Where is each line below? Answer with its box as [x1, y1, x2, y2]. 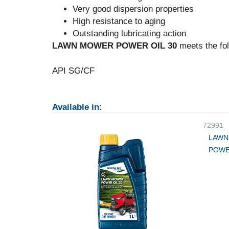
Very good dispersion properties [73, 4, 194, 14]
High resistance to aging [73, 16, 165, 26]
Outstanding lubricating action [73, 29, 186, 38]
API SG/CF [52, 66, 95, 76]
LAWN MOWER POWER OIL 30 [52, 41, 177, 51]
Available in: [52, 102, 102, 112]
